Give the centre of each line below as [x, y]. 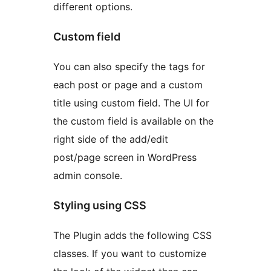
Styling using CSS [100, 205]
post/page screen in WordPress [125, 157]
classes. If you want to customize [130, 253]
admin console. [88, 175]
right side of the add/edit [111, 139]
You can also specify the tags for [129, 66]
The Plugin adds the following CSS [132, 235]
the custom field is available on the [133, 121]
